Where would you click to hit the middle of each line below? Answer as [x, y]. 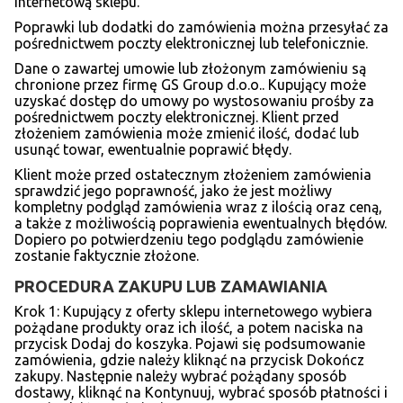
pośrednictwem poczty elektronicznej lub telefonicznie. [191, 43]
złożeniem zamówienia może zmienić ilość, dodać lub [187, 133]
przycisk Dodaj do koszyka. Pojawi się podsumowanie [190, 343]
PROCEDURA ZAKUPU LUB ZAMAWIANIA [171, 286]
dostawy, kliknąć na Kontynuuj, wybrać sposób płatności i [201, 392]
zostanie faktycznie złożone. [107, 255]
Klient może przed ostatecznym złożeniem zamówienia [193, 174]
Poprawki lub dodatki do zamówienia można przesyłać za [201, 27]
